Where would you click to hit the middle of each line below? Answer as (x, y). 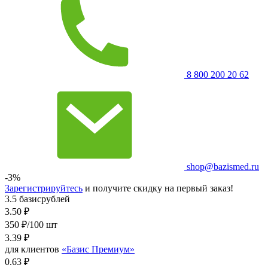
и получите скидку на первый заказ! (158, 188)
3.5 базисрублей (37, 199)
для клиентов (33, 249)
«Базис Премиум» (98, 249)
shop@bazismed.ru (222, 166)
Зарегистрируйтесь (44, 188)
